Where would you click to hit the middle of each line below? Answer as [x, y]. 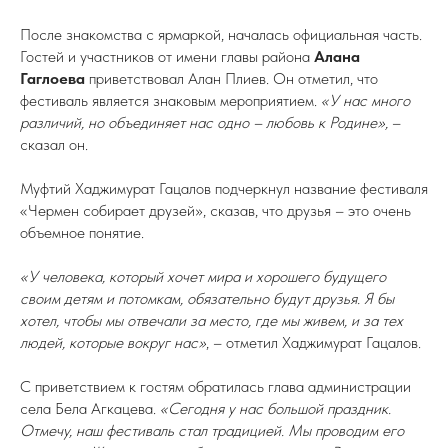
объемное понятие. [82, 232]
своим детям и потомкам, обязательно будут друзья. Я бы [207, 298]
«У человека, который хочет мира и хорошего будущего [203, 276]
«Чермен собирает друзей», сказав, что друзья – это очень [215, 210]
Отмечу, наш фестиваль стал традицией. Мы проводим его [212, 430]
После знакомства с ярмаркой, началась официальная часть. [221, 34]
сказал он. [54, 144]
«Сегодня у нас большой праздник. [273, 408]
